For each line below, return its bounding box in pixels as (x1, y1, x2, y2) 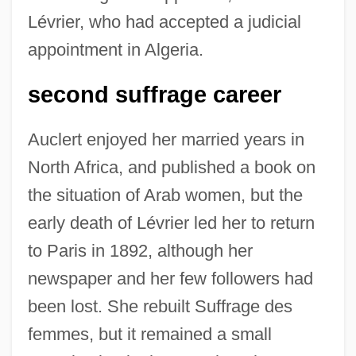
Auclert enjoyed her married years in (27, 129, 304, 149)
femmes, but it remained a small (27, 323, 272, 344)
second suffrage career (27, 81, 281, 107)
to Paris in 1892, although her (27, 240, 253, 261)
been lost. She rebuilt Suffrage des (27, 296, 292, 316)
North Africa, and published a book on (27, 157, 315, 177)
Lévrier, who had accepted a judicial (27, 11, 301, 32)
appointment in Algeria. (27, 39, 203, 60)
